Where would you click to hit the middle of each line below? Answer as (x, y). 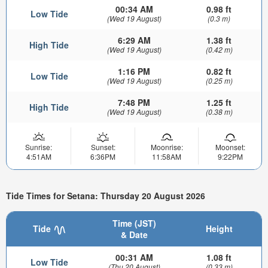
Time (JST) (134, 223)
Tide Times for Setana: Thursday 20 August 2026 (106, 195)
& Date (134, 235)
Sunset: (103, 147)
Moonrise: (167, 147)
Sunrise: (39, 147)
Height (219, 229)
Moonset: (230, 147)
